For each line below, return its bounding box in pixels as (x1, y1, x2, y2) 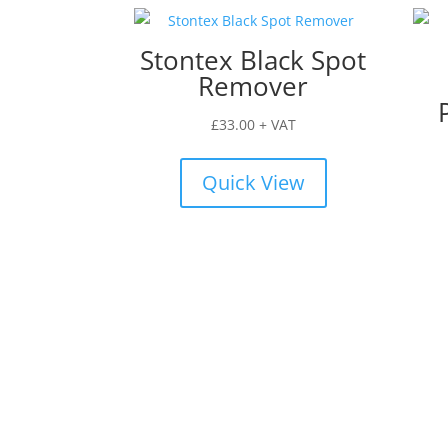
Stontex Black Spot (140, 42, 367, 79)
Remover (198, 68, 309, 105)
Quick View (201, 169, 305, 197)
